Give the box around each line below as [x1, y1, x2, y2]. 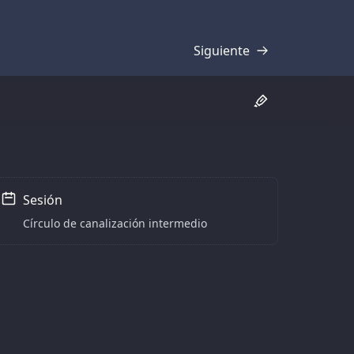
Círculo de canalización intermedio [23, 215, 207, 231]
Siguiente [194, 41, 250, 59]
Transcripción [200, 50, 281, 68]
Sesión [23, 190, 62, 209]
